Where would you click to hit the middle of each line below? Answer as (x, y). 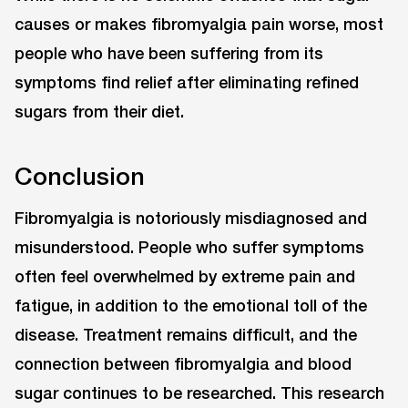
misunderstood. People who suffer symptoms (189, 247)
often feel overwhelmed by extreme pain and (185, 276)
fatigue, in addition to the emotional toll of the (191, 306)
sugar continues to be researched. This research (199, 393)
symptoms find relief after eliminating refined (187, 82)
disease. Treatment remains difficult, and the (186, 335)
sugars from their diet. (99, 112)
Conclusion (80, 175)
